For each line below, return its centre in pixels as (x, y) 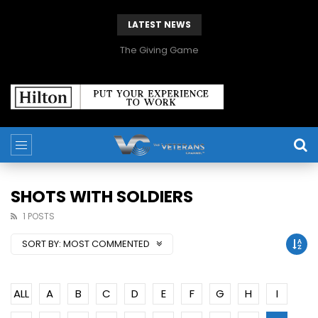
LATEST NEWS (159, 24)
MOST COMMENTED (108, 244)
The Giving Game (159, 50)
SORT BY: (42, 244)
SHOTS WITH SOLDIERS (102, 197)
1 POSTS (39, 216)
